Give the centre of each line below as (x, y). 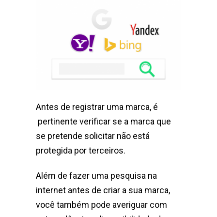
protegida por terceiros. (81, 150)
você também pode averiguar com (101, 204)
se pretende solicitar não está (93, 136)
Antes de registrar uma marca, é (97, 107)
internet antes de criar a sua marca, (103, 190)
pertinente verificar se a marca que (103, 121)
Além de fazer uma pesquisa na (96, 175)
